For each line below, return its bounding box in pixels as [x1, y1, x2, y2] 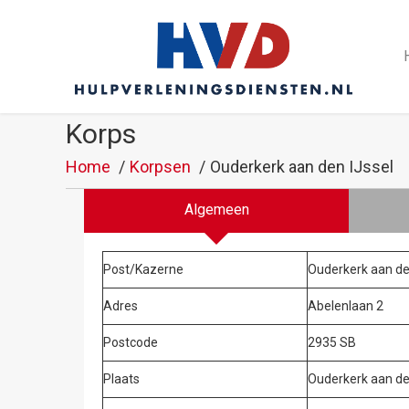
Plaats [103, 371, 140, 386]
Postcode [103, 334, 158, 350]
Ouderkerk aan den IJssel [210, 156, 393, 176]
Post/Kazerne [103, 261, 184, 277]
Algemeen [184, 200, 249, 218]
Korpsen [130, 156, 191, 176]
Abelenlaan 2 [308, 298, 384, 313]
